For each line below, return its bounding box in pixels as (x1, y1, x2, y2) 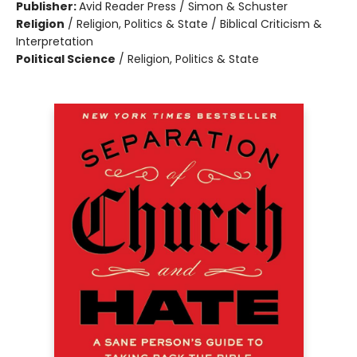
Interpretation (16, 33, 93, 49)
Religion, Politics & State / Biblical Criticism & (76, 16, 322, 32)
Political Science (16, 51, 116, 67)
